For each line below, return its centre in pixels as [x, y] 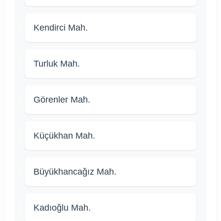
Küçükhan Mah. [64, 136]
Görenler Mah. [62, 100]
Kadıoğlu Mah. [62, 208]
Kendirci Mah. [61, 28]
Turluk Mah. [57, 64]
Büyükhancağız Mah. [75, 172]
